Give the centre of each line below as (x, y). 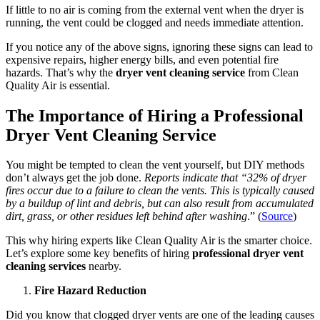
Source (277, 216)
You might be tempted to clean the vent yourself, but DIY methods (155, 165)
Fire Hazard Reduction (90, 291)
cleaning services (47, 266)
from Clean (272, 72)
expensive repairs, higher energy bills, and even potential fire (142, 59)
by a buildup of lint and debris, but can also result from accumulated (160, 204)
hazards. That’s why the (61, 72)
